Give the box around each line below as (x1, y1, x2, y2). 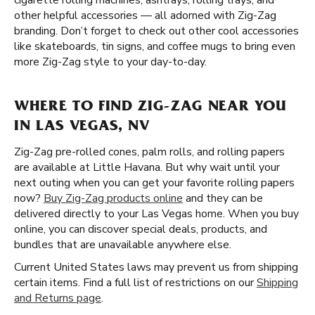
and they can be (183, 191, 263, 206)
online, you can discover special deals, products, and (14, 221, 267, 237)
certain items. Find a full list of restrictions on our (14, 275, 257, 290)
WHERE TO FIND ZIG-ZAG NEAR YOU (14, 100, 287, 115)
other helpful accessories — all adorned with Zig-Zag (14, 8, 276, 23)
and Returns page (14, 290, 101, 306)
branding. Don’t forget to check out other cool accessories (14, 23, 299, 39)
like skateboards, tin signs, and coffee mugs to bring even (14, 39, 295, 54)
